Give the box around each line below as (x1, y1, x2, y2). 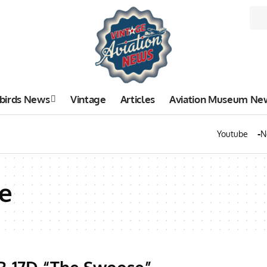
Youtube (217, 129, 248, 139)
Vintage (70, 92, 106, 105)
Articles (120, 92, 155, 105)
